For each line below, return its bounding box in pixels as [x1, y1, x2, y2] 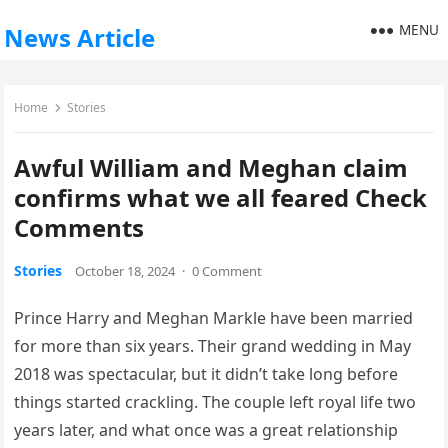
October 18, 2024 [75, 262, 176, 280]
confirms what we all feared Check [14, 181, 428, 214]
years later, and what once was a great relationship [14, 419, 399, 441]
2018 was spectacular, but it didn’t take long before [14, 363, 399, 385]
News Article [4, 21, 156, 54]
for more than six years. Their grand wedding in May [14, 335, 412, 357]
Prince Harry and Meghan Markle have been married [14, 307, 414, 329]
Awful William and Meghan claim [14, 151, 409, 184]
